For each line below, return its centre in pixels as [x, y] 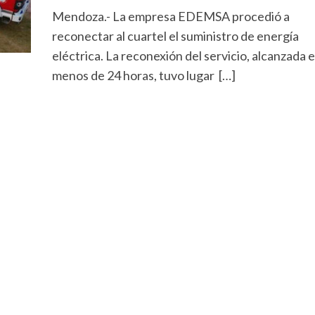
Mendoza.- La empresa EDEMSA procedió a [171, 16]
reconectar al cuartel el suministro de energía [175, 36]
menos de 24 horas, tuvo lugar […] [143, 75]
